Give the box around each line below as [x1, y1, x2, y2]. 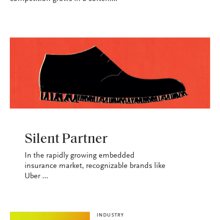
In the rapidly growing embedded [25, 152, 135, 160]
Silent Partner [25, 133, 108, 146]
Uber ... [25, 172, 48, 180]
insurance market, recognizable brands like [25, 162, 165, 170]
